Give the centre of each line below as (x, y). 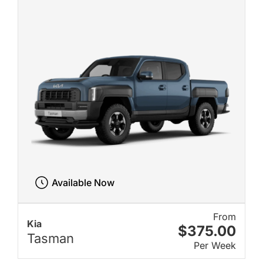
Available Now (83, 182)
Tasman (50, 238)
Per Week (215, 245)
